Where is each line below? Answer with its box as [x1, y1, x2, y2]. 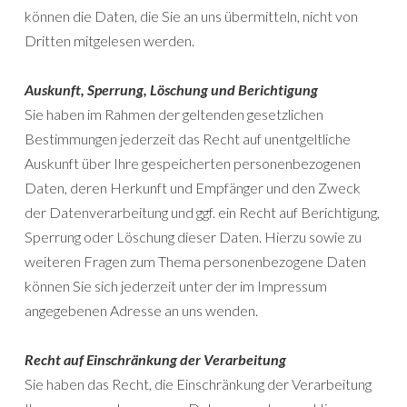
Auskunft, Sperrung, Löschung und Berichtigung [25, 81, 318, 99]
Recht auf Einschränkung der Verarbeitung [25, 351, 286, 369]
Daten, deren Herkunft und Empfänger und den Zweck [25, 179, 361, 197]
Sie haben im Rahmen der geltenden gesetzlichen [25, 105, 323, 124]
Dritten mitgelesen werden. [25, 32, 194, 50]
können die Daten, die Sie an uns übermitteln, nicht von [25, 7, 358, 25]
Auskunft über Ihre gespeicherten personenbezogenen [25, 154, 361, 173]
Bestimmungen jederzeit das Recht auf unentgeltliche [25, 130, 351, 148]
